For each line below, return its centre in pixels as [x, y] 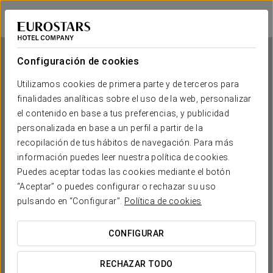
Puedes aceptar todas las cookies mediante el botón [124, 172]
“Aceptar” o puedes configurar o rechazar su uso [117, 186]
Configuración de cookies [78, 61]
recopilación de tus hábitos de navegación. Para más [126, 143]
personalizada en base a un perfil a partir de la [110, 128]
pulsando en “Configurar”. [71, 201]
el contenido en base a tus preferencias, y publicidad [123, 113]
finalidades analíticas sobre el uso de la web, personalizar [134, 99]
